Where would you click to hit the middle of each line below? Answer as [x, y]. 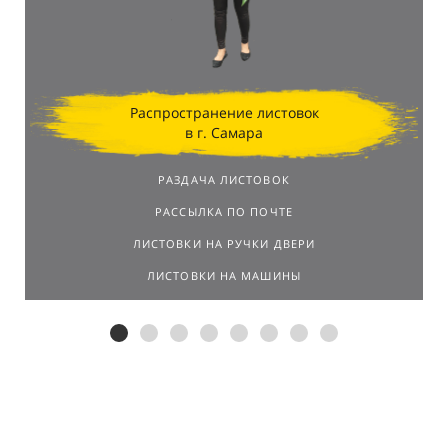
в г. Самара [224, 133]
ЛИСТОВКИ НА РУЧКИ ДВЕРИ [224, 244]
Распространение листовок [224, 113]
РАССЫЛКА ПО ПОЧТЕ [224, 212]
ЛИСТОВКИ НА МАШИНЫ [224, 276]
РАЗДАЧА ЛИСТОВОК [224, 180]
